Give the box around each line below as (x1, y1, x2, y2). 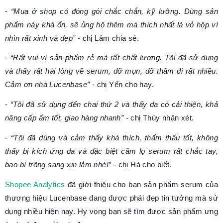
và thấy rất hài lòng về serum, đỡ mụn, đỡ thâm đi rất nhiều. (5, 67, 218, 76)
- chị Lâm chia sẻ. (77, 33, 139, 42)
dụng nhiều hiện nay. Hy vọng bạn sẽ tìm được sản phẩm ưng (5, 207, 218, 216)
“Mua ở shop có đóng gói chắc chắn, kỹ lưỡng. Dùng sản (10, 6, 218, 15)
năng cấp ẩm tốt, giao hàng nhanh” (5, 113, 126, 122)
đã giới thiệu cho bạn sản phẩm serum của (65, 180, 218, 189)
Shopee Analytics (5, 180, 65, 189)
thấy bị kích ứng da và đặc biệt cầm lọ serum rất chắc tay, (5, 146, 218, 155)
